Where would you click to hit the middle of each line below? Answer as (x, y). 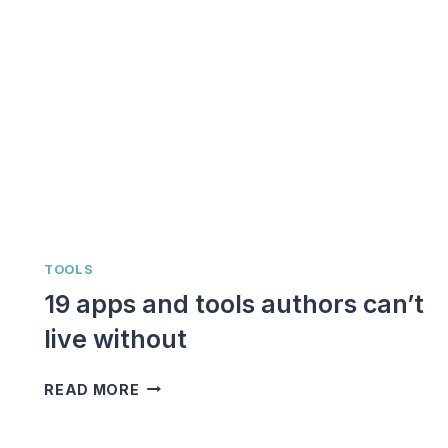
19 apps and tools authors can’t (234, 303)
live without (116, 338)
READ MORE (92, 389)
